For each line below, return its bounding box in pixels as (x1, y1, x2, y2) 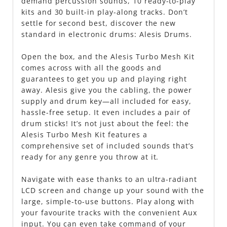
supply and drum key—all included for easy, (21, 96, 192, 106)
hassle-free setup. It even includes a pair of (21, 107, 191, 118)
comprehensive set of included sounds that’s (21, 141, 195, 151)
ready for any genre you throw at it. (21, 152, 159, 162)
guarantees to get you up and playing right (21, 74, 187, 84)
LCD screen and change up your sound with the (21, 185, 205, 196)
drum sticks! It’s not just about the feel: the (21, 119, 190, 129)
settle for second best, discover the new (21, 18, 176, 28)
